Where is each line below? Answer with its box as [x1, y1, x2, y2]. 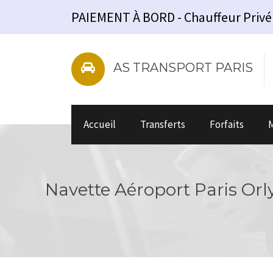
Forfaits [210, 117, 244, 131]
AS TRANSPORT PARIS [113, 60, 253, 75]
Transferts [140, 117, 185, 131]
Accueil [83, 117, 116, 131]
